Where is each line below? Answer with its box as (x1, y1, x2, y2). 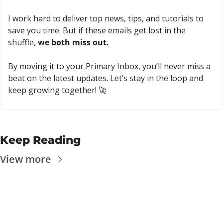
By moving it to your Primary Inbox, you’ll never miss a (8, 60, 211, 72)
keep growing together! (8, 84, 99, 96)
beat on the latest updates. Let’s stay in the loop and (8, 72, 203, 84)
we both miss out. (38, 36, 109, 48)
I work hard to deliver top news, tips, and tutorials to (8, 12, 204, 24)
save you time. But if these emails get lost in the (8, 24, 186, 36)
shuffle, (8, 36, 38, 48)
